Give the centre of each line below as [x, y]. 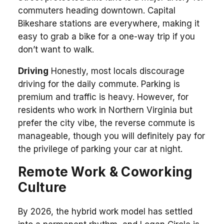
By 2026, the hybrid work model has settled [105, 211]
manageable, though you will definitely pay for [111, 136]
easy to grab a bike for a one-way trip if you [106, 36]
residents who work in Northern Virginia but [105, 110]
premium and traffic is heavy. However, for [103, 97]
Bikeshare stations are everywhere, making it [108, 23]
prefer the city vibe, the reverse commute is [106, 123]
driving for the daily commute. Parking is [99, 84]
